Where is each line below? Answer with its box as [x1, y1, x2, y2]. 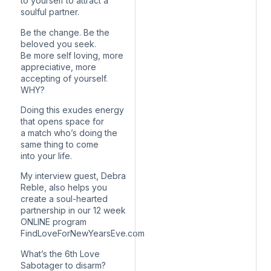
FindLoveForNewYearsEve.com [21, 228, 145, 239]
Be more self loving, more [21, 50, 123, 60]
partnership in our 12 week [21, 205, 126, 216]
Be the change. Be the [21, 27, 109, 38]
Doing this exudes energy [21, 105, 124, 116]
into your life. [21, 151, 72, 162]
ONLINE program [21, 217, 87, 227]
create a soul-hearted [21, 194, 108, 204]
